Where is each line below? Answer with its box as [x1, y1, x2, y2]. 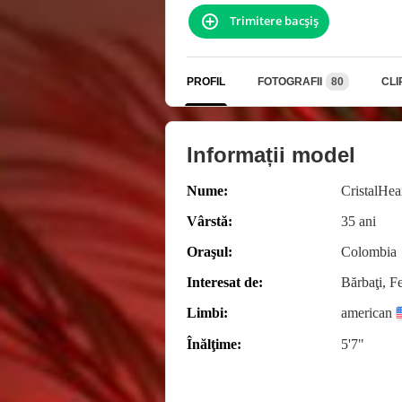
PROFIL [187, 74, 225, 88]
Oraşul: [187, 243, 232, 259]
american [341, 304, 392, 320]
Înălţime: [187, 336, 241, 352]
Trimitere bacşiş [229, 13, 319, 30]
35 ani [341, 213, 376, 229]
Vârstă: [187, 213, 232, 229]
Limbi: [187, 304, 228, 320]
